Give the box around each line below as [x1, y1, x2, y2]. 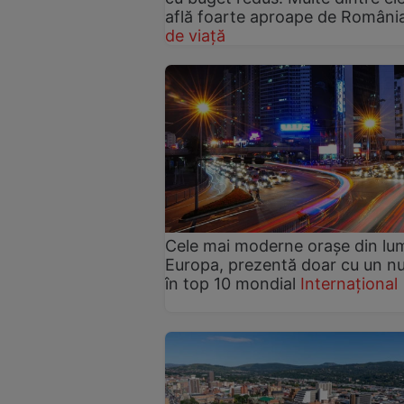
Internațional [300, 274, 398, 294]
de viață [165, 25, 225, 45]
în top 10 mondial [165, 274, 296, 294]
